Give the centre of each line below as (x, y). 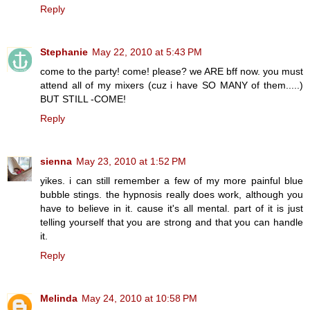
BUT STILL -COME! (83, 99)
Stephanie (64, 52)
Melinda (59, 299)
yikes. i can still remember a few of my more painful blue (172, 181)
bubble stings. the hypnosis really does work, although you (172, 195)
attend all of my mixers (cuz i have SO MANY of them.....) (172, 85)
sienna (56, 162)
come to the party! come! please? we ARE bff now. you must (172, 72)
